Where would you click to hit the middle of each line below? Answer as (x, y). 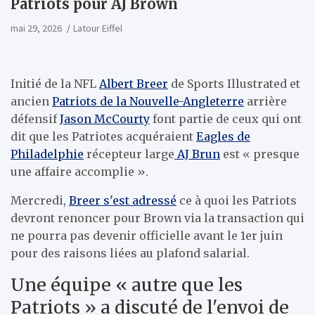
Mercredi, (40, 200)
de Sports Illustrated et (236, 84)
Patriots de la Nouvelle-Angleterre (148, 101)
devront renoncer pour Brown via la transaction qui (157, 218)
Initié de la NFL (53, 84)
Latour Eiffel (98, 28)
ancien (31, 101)
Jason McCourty (105, 119)
